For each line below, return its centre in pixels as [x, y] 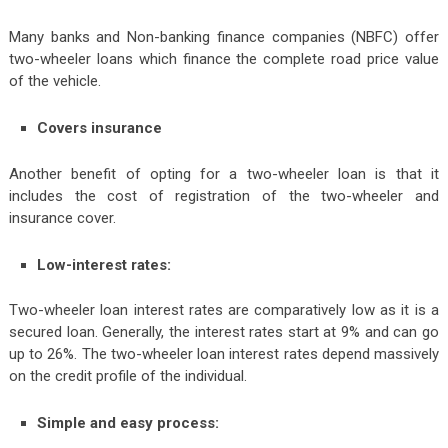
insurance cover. [62, 217]
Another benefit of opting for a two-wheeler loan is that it [224, 173]
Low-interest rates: [104, 264]
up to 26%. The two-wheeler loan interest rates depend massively [224, 354]
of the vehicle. [54, 81]
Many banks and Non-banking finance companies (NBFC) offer [224, 37]
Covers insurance [100, 128]
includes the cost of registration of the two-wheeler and [224, 195]
